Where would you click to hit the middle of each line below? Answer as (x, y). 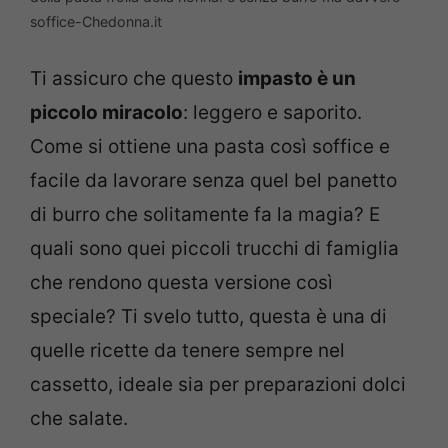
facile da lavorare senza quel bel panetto (213, 181)
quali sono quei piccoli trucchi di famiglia (214, 249)
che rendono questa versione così (181, 283)
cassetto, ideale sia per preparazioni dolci (218, 385)
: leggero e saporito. (272, 113)
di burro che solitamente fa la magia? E (205, 215)
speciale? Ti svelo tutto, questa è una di (208, 317)
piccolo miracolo (106, 113)
